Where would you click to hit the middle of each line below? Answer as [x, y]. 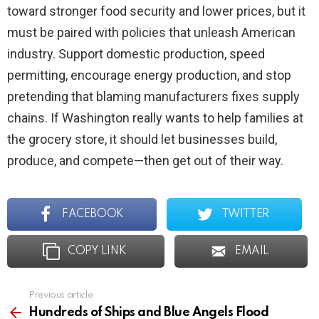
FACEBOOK [93, 215]
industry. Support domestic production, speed [136, 54]
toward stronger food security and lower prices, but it [156, 11]
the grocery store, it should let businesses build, [142, 140]
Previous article [61, 296]
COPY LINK [97, 252]
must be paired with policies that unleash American [151, 33]
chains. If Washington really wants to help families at [155, 118]
